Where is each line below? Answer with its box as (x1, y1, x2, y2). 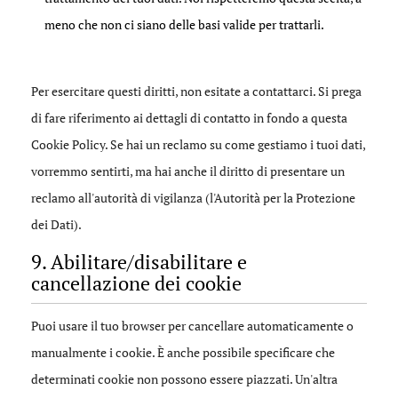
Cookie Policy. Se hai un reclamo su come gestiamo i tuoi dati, (31, 136, 365, 153)
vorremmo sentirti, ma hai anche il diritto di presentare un (31, 163, 345, 179)
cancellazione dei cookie (31, 270, 242, 296)
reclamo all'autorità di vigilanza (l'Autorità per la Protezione (31, 189, 355, 206)
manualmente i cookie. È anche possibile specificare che (31, 344, 335, 361)
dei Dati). (31, 216, 82, 233)
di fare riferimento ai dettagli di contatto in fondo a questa (31, 109, 347, 126)
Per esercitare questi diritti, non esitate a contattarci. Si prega (31, 83, 362, 99)
